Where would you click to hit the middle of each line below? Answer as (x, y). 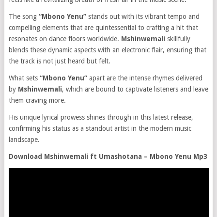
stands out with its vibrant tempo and (143, 16)
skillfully (178, 39)
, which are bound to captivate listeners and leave (135, 89)
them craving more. (37, 100)
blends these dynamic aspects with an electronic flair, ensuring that (107, 50)
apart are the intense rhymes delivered (145, 78)
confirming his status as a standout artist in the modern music (100, 128)
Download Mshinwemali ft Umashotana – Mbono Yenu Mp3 (108, 156)
